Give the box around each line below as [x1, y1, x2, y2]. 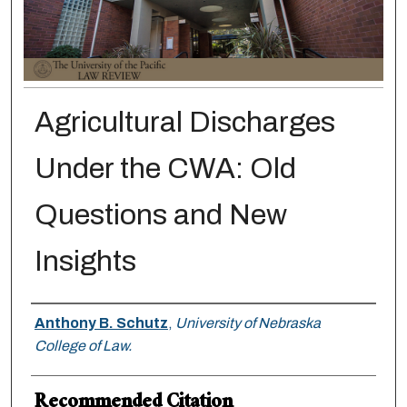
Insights [34, 245, 136, 278]
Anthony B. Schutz [34, 315, 168, 332]
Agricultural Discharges [34, 106, 335, 139]
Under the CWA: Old [34, 153, 296, 185]
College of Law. [34, 338, 132, 354]
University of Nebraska [174, 315, 321, 332]
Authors [30, 303, 101, 341]
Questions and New [34, 199, 287, 232]
